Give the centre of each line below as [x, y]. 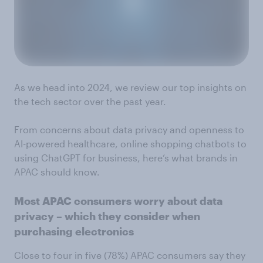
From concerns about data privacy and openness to [129, 129]
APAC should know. [57, 172]
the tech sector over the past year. [90, 101]
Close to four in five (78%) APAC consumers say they [130, 255]
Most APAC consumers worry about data [118, 201]
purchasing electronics [74, 231]
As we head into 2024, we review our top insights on [130, 87]
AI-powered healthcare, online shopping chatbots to [130, 144]
